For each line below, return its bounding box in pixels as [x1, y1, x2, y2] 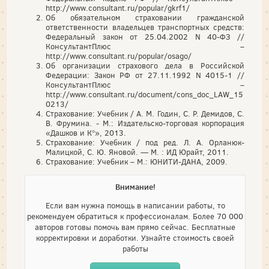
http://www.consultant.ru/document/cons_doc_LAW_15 [46, 89, 243, 100]
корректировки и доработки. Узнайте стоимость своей [36, 232, 234, 243]
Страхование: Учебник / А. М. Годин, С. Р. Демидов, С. [46, 108, 244, 119]
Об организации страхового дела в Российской [46, 60, 244, 71]
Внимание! [115, 181, 156, 192]
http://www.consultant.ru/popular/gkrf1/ [46, 2, 190, 13]
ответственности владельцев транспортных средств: [46, 22, 244, 32]
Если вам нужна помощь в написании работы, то [45, 200, 225, 211]
